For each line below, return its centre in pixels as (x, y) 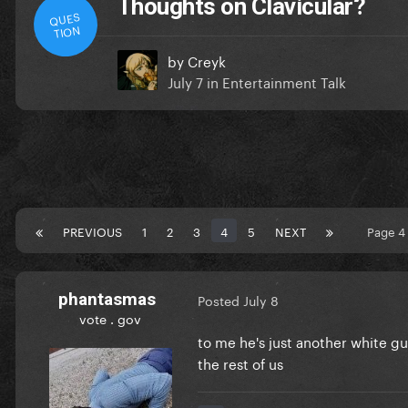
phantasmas (107, 299)
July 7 (185, 81)
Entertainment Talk (284, 81)
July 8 (261, 300)
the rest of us (242, 362)
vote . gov (110, 317)
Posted (220, 300)
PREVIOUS (92, 230)
